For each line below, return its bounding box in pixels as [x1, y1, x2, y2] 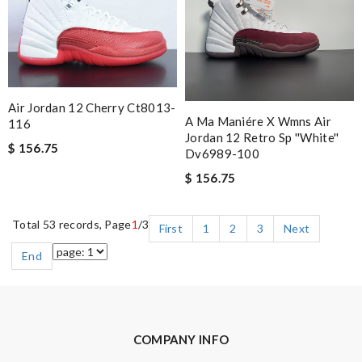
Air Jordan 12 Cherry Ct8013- [8, 100, 176, 116]
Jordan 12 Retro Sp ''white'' [185, 130, 339, 145]
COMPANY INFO [133, 332, 229, 347]
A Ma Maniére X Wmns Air [185, 114, 331, 129]
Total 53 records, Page [12, 217, 132, 232]
